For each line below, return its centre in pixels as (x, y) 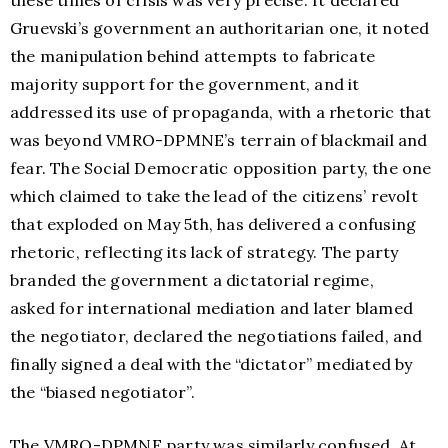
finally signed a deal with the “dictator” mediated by (211, 364)
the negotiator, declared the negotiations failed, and (216, 336)
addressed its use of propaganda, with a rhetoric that (221, 112)
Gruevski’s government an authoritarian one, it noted (220, 28)
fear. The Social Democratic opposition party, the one (221, 168)
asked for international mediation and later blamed (212, 308)
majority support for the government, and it (185, 84)
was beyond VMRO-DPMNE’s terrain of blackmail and (219, 140)
